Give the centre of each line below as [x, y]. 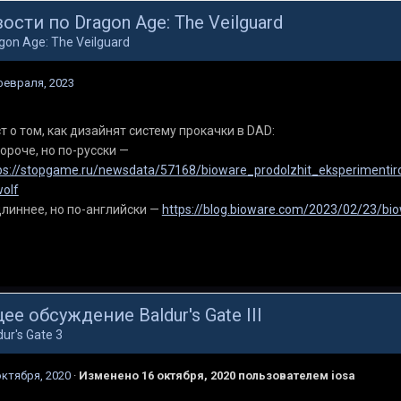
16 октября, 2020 [188, 376]
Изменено [110, 376]
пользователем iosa [295, 376]
